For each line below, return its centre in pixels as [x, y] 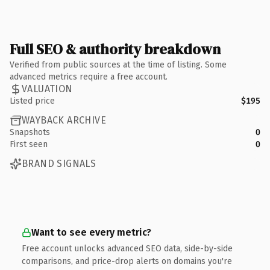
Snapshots [30, 132]
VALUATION [47, 89]
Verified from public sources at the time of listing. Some [118, 64]
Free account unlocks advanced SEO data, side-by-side [127, 248]
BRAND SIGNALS [59, 164]
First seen [29, 144]
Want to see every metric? [91, 232]
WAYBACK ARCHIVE [64, 120]
